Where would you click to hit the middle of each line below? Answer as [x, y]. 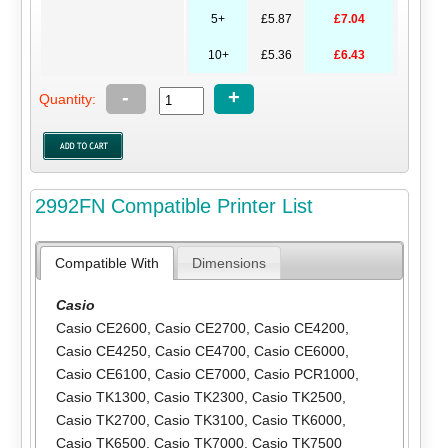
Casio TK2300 [198, 397]
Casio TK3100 [198, 420]
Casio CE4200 [299, 328]
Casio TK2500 [296, 397]
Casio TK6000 [296, 420]
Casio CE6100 [101, 374]
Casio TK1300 [100, 397]
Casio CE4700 [200, 351]
